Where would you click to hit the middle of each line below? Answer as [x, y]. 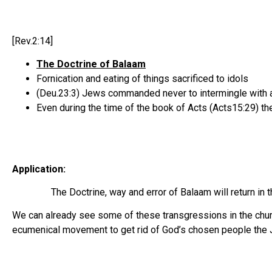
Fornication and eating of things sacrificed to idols [142, 78]
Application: [39, 169]
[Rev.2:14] [32, 41]
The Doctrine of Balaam [91, 64]
